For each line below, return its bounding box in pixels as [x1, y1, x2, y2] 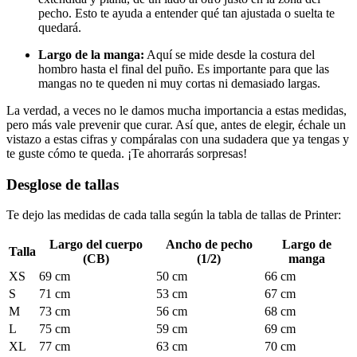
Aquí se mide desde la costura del [144, 47, 315, 61]
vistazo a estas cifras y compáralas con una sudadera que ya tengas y [6, 131, 349, 146]
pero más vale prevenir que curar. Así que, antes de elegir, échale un [6, 117, 346, 131]
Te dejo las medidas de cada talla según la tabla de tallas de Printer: [6, 208, 341, 222]
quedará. [38, 20, 81, 34]
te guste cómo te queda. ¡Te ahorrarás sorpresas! [6, 146, 247, 160]
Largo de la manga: [38, 47, 144, 61]
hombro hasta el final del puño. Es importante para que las [38, 61, 329, 76]
